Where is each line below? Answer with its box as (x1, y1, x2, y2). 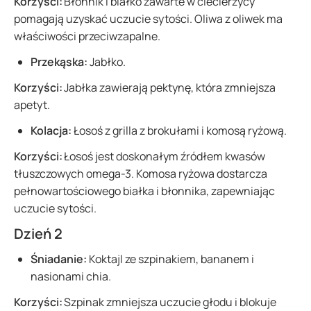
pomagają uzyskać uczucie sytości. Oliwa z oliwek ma (14, 11, 283, 26)
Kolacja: (31, 123, 72, 138)
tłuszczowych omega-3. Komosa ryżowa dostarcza (14, 166, 267, 181)
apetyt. (14, 97, 54, 112)
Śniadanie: (31, 251, 87, 267)
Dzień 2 (14, 224, 62, 243)
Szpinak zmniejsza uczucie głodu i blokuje (62, 294, 276, 310)
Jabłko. (87, 54, 128, 69)
